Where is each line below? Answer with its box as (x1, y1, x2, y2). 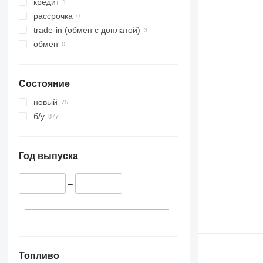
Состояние (18, 79, 70, 89)
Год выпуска (18, 151, 78, 161)
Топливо (18, 250, 59, 261)
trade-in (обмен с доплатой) (33, 25, 140, 35)
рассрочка (33, 11, 73, 21)
